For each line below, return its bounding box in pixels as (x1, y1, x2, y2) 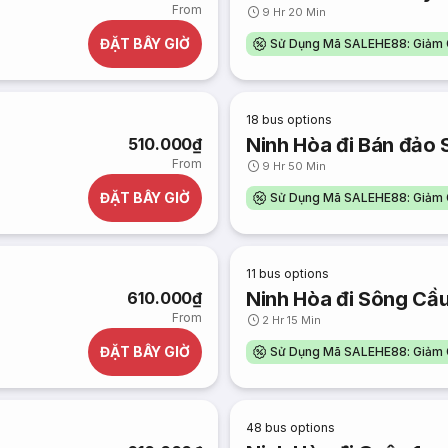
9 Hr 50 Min (262, 159, 327, 173)
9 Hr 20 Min (262, 5, 327, 19)
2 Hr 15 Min (262, 313, 322, 327)
